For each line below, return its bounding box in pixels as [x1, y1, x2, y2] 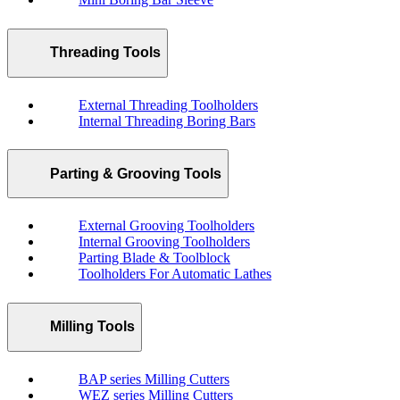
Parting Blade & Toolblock [79, 250, 230, 266]
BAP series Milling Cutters [79, 371, 229, 387]
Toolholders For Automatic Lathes [79, 266, 271, 282]
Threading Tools [50, 45, 161, 61]
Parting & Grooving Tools [50, 165, 221, 181]
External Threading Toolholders [79, 96, 258, 112]
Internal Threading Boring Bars [79, 112, 255, 129]
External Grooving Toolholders [79, 218, 254, 234]
